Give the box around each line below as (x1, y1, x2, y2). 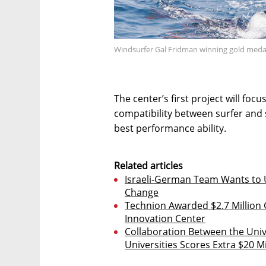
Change (125, 185, 159, 199)
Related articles (114, 159, 183, 172)
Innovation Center (125, 211, 205, 225)
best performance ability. (114, 121, 226, 135)
